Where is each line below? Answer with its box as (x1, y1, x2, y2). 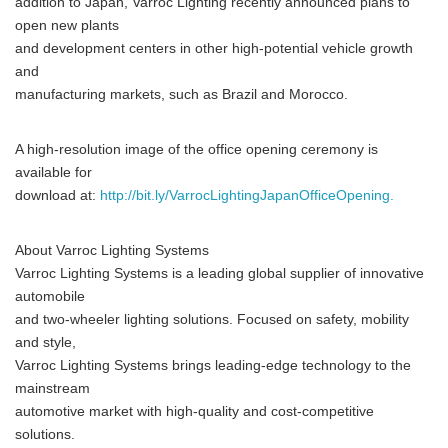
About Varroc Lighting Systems (15, 243, 209, 258)
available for (15, 165, 92, 180)
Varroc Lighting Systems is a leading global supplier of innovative (15, 266, 424, 281)
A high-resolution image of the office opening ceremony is (15, 142, 378, 157)
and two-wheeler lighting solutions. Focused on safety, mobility (15, 312, 409, 327)
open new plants (15, 18, 119, 33)
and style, (15, 335, 76, 350)
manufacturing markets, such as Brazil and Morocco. (15, 87, 348, 102)
